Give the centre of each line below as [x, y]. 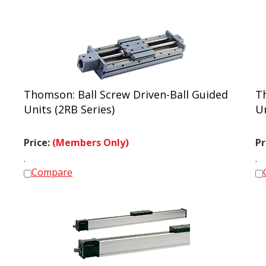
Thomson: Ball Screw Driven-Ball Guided [126, 89]
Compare [52, 167]
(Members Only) [91, 137]
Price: [38, 137]
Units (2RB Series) [69, 104]
